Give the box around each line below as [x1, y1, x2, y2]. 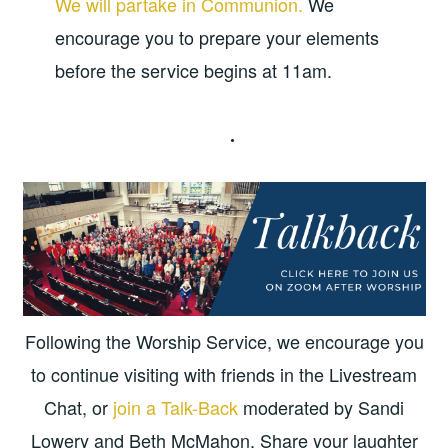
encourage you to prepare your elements [54, 23, 379, 50]
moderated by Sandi [238, 393, 404, 420]
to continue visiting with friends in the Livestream [31, 360, 417, 387]
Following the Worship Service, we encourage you [24, 327, 424, 354]
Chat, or [44, 393, 113, 420]
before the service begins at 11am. [54, 56, 332, 83]
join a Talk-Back [113, 393, 238, 420]
